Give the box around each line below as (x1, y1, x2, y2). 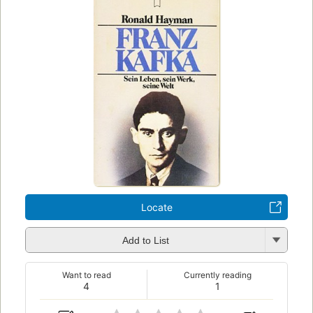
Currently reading (183, 269, 252, 280)
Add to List (122, 235, 169, 247)
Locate (140, 201, 173, 213)
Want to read (61, 269, 111, 280)
